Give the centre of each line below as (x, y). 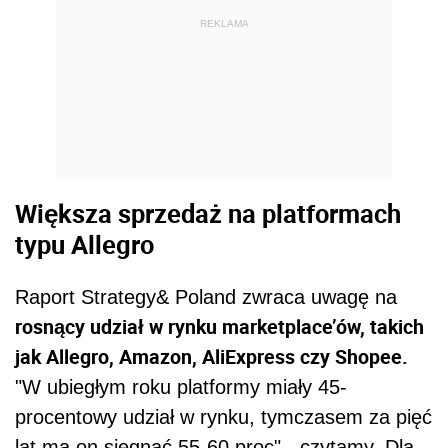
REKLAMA (224, 23)
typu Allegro (84, 244)
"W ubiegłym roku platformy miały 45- (181, 386)
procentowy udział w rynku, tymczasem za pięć (223, 416)
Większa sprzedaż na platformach (208, 213)
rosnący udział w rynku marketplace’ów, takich (219, 326)
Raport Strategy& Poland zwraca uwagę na (206, 296)
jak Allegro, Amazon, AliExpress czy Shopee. (211, 356)
